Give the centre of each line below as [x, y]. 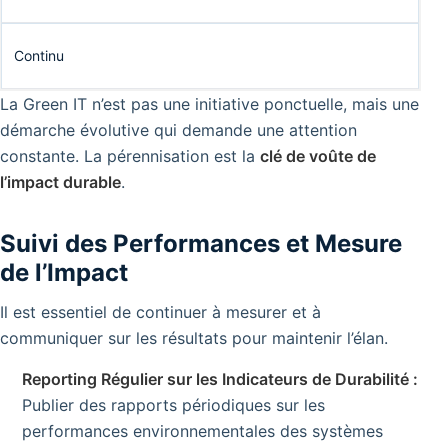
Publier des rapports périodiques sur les [173, 405]
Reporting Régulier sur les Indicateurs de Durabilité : [220, 379]
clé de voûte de [318, 156]
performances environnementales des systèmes [202, 431]
